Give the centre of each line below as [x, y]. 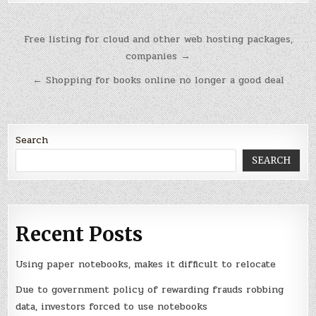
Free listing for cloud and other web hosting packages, [158, 39]
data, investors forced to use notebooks [112, 306]
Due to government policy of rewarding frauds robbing [150, 289]
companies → [158, 56]
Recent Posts [79, 234]
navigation [62, 60]
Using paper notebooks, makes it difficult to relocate [146, 264]
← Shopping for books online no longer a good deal [158, 80]
